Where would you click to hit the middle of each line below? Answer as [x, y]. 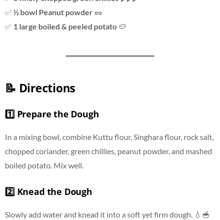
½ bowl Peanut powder [53, 12]
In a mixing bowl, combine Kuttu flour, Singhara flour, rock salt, [109, 137]
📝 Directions [40, 88]
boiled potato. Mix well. [44, 165]
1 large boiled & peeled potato [65, 27]
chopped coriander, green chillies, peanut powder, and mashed [109, 151]
